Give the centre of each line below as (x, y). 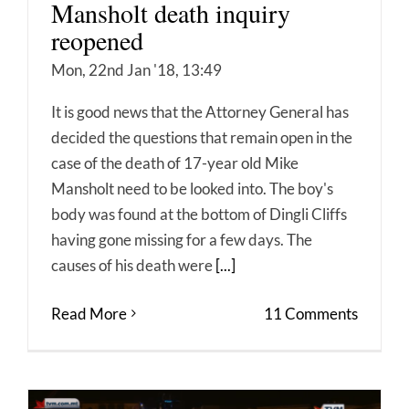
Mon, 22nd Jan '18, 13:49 (136, 69)
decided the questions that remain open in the (202, 137)
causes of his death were (133, 265)
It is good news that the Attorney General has (200, 111)
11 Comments (311, 313)
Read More (89, 313)
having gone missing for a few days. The (182, 239)
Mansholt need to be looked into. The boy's (192, 188)
